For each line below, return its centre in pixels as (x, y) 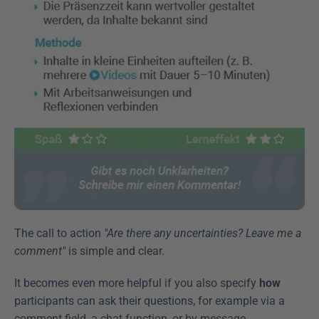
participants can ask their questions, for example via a (150, 301)
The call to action (59, 233)
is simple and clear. (115, 251)
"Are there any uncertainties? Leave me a (203, 233)
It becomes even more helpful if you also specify (137, 283)
